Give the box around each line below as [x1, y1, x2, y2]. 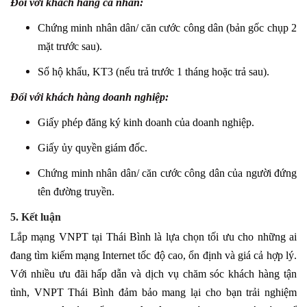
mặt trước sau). [38, 40, 102, 53]
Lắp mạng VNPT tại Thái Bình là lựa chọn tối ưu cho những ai [10, 231, 297, 243]
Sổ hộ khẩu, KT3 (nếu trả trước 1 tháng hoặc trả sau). [38, 66, 269, 78]
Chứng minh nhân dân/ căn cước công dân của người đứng [38, 167, 297, 180]
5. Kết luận [10, 211, 61, 223]
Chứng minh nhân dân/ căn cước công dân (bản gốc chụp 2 [38, 22, 297, 34]
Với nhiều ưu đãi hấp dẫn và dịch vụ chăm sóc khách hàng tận [10, 268, 297, 280]
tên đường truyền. [38, 186, 114, 198]
